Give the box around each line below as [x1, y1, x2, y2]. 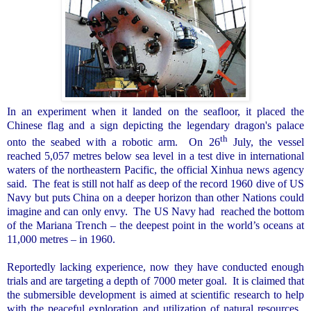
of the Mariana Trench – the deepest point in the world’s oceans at [7, 219, 304, 232]
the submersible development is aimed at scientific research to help [7, 289, 304, 301]
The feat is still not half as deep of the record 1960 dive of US [33, 178, 304, 190]
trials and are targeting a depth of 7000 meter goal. [7, 275, 227, 287]
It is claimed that [232, 275, 305, 287]
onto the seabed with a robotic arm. [7, 136, 178, 149]
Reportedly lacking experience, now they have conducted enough [7, 261, 304, 274]
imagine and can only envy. [7, 205, 128, 218]
